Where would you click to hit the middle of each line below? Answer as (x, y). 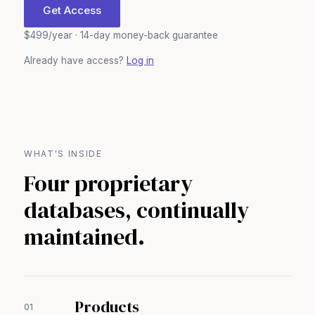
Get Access (72, 10)
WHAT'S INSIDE (63, 154)
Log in (140, 60)
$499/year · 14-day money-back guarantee (121, 35)
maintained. (84, 237)
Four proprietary (108, 184)
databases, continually (136, 210)
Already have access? (75, 60)
